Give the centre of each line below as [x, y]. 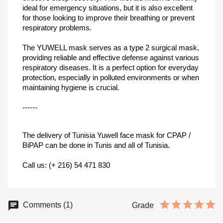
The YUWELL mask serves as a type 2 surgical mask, [111, 48]
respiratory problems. [57, 28]
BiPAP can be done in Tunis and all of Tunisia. [96, 145]
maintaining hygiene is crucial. [71, 87]
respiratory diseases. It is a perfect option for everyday [111, 67]
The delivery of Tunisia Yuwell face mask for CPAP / [107, 135]
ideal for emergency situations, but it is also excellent [108, 8]
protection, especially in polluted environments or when [111, 77]
